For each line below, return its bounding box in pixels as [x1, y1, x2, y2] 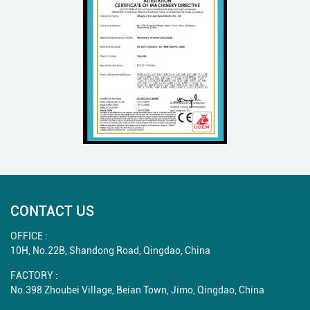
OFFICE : [10, 229, 48, 243]
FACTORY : [10, 268, 58, 282]
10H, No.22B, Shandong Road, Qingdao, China [10, 244, 210, 257]
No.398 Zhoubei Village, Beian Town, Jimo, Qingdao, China [10, 283, 264, 297]
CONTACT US [10, 201, 94, 220]
